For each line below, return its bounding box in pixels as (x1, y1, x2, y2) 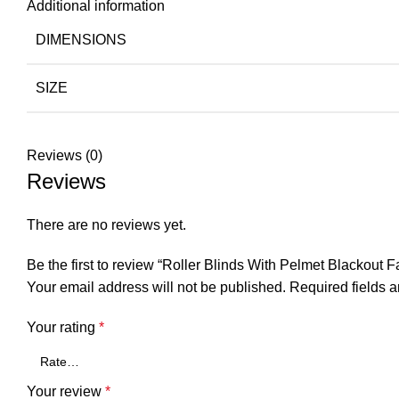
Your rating (27, 319, 99, 335)
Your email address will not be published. (27, 279, 286, 295)
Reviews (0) (27, 147, 102, 163)
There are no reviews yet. (27, 216, 186, 232)
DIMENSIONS (36, 31, 126, 47)
